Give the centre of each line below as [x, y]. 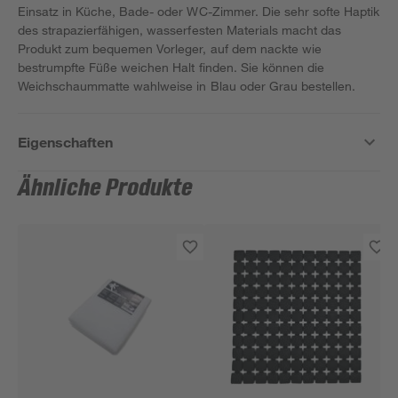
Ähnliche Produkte [106, 188]
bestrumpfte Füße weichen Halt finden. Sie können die [171, 67]
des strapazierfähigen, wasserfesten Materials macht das [179, 30]
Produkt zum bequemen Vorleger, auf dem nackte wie [170, 48]
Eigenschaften [66, 142]
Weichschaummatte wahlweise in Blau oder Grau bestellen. [187, 86]
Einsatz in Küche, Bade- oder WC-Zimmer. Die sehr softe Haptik [199, 11]
